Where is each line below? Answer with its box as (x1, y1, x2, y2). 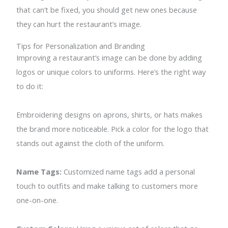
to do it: (16, 80, 44, 91)
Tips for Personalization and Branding (16, 40, 146, 51)
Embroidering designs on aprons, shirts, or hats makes (16, 109, 203, 120)
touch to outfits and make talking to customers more (16, 180, 198, 191)
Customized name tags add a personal (62, 166, 195, 177)
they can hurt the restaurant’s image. (16, 19, 142, 30)
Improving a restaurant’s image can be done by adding (16, 52, 203, 63)
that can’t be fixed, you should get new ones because (16, 5, 197, 15)
